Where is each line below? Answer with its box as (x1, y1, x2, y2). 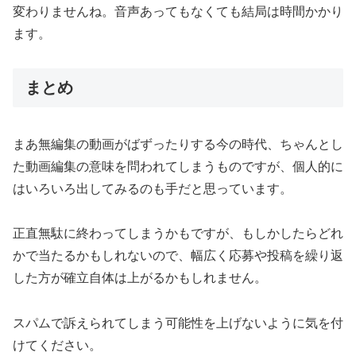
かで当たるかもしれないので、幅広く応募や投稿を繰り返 (13, 249, 343, 263)
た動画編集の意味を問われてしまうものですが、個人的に (13, 159, 343, 173)
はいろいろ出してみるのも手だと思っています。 (13, 181, 292, 195)
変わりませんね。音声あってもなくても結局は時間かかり (13, 5, 343, 19)
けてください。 (13, 339, 102, 353)
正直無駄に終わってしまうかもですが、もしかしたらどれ (13, 226, 343, 241)
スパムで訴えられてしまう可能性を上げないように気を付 (13, 316, 343, 331)
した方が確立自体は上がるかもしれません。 (13, 271, 267, 285)
